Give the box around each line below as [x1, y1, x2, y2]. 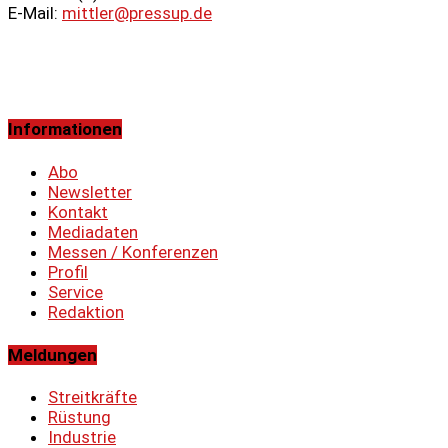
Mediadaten [48, 221, 138, 242]
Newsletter [48, 181, 132, 202]
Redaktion [48, 301, 124, 322]
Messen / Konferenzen [48, 241, 218, 262]
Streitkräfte [48, 387, 137, 408]
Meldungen [8, 344, 97, 365]
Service [48, 281, 103, 302]
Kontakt [48, 201, 108, 222]
